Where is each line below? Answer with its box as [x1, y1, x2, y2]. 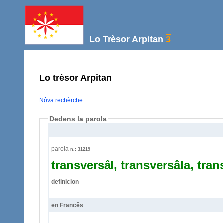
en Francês [51, 201, 83, 209]
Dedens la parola [49, 114, 107, 123]
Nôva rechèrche [39, 96, 83, 104]
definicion [51, 178, 79, 185]
